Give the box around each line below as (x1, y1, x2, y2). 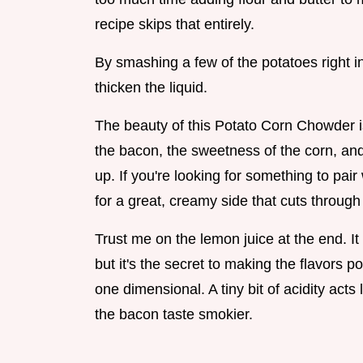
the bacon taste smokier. (95, 306, 253, 323)
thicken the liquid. (95, 79, 207, 96)
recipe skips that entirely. (95, 16, 254, 33)
